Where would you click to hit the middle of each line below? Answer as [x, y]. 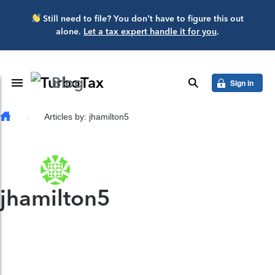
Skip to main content [49, 16]
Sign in [242, 83]
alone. [70, 32]
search [214, 83]
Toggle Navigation [64, 83]
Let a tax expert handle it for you [150, 32]
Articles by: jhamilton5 [87, 117]
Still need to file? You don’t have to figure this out [142, 19]
